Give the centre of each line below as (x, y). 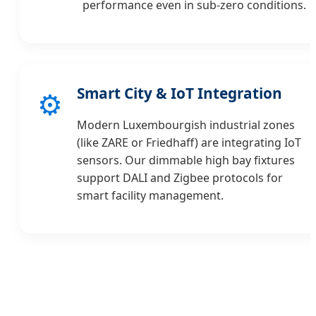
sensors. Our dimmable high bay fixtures (186, 160)
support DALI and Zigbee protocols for (180, 177)
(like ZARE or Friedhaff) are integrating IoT (189, 142)
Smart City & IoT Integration (180, 93)
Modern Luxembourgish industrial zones (186, 124)
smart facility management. (150, 195)
